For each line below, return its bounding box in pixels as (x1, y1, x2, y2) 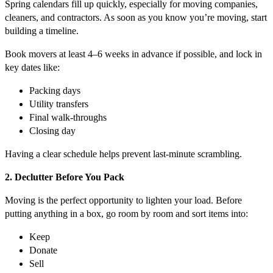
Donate (29, 245, 57, 256)
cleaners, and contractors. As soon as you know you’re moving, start (5, 12, 267, 23)
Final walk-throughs (29, 112, 107, 123)
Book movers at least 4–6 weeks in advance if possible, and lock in (5, 49, 262, 60)
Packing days (29, 85, 80, 96)
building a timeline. (5, 26, 79, 37)
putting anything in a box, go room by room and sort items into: (5, 208, 248, 219)
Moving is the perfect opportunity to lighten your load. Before (5, 195, 242, 206)
